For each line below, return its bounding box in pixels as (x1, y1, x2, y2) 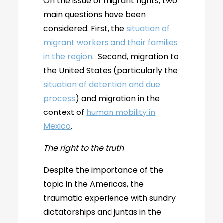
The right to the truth (43, 142, 124, 154)
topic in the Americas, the (43, 178, 144, 190)
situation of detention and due (43, 79, 161, 90)
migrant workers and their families (43, 37, 178, 48)
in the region (43, 51, 93, 62)
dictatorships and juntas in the (43, 206, 162, 218)
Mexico (43, 120, 71, 132)
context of (43, 107, 87, 118)
